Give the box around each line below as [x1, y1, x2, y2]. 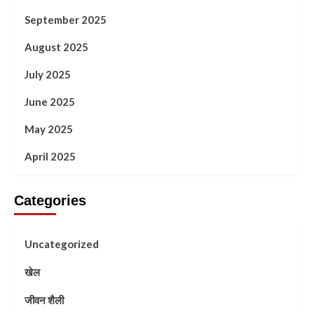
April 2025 [25, 149, 76, 163]
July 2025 [25, 67, 71, 81]
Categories [14, 192, 86, 208]
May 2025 [25, 122, 73, 135]
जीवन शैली [25, 293, 64, 306]
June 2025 [25, 95, 75, 108]
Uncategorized [25, 237, 99, 250]
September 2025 [25, 13, 107, 26]
